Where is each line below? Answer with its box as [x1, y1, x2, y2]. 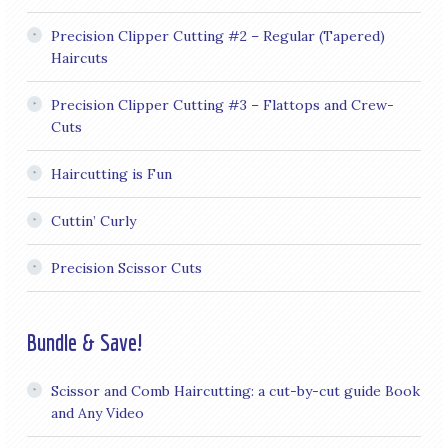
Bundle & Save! [26, 328, 143, 357]
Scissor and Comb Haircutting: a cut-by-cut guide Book [50, 382, 420, 401]
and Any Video [50, 404, 144, 423]
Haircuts [50, 49, 108, 68]
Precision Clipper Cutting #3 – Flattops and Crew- [50, 96, 394, 115]
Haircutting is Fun [50, 165, 172, 184]
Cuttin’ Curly [50, 212, 136, 231]
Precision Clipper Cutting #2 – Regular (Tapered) [50, 27, 385, 46]
